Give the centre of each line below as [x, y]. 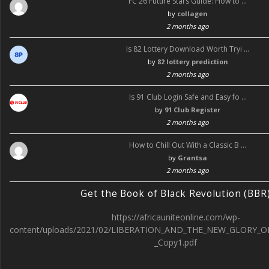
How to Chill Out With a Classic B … [188, 145]
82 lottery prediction [192, 61]
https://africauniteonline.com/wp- [176, 217]
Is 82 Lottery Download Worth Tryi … [188, 49]
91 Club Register [192, 109]
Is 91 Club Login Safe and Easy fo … [188, 97]
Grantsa [192, 157]
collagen [192, 13]
